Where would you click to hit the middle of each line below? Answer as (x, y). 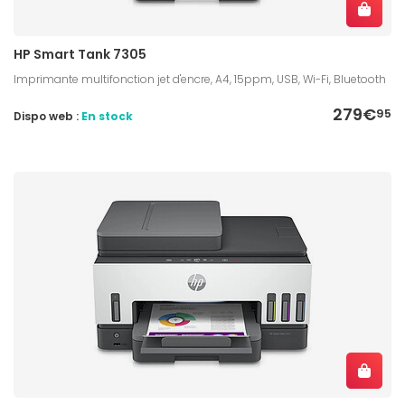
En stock (107, 117)
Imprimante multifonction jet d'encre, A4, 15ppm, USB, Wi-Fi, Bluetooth (200, 80)
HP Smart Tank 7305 (80, 55)
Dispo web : (47, 117)
